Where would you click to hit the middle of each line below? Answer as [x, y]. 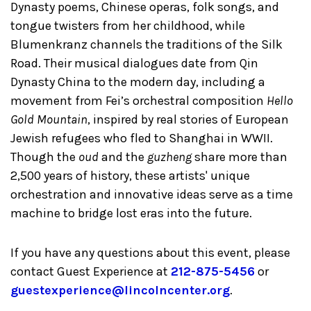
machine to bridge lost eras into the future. [131, 213]
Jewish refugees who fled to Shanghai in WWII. [142, 138]
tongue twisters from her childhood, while [128, 26]
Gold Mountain [49, 120]
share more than [239, 157]
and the [123, 157]
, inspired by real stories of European [188, 120]
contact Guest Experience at [91, 272]
